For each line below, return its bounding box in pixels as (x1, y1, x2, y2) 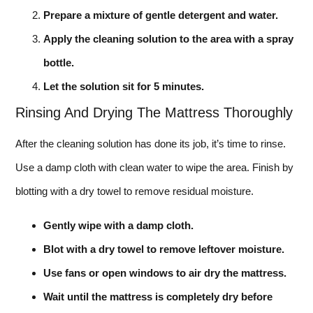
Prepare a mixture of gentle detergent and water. (43, 9, 278, 22)
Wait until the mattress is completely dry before (43, 290, 272, 303)
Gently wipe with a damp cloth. (43, 219, 194, 231)
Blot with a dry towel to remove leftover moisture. (43, 242, 284, 255)
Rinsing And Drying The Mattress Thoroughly (15, 105, 293, 121)
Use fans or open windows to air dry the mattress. (43, 266, 286, 279)
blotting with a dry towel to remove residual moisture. (15, 185, 254, 198)
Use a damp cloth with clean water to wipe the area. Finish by (15, 161, 293, 174)
